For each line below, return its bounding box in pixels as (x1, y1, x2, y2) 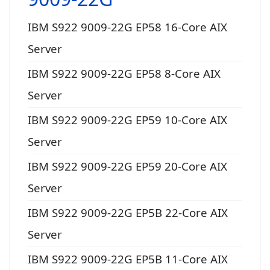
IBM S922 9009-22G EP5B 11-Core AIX (28, 251, 228, 267)
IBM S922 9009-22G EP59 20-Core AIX (28, 159, 227, 174)
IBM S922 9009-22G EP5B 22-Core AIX (28, 205, 228, 221)
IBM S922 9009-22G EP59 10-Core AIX (28, 112, 227, 128)
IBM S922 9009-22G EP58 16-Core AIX (28, 19, 227, 35)
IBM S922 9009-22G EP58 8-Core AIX (28, 66, 221, 81)
